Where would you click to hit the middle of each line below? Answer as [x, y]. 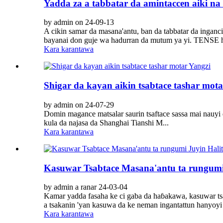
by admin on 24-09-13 [79, 22]
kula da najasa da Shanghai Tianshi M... [106, 122]
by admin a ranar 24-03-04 [86, 187]
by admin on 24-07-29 [79, 105]
